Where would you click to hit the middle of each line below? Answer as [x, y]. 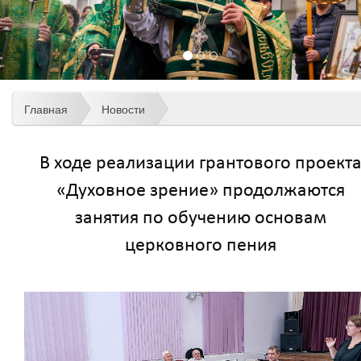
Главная [46, 109]
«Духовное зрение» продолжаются [200, 191]
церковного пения [200, 245]
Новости [123, 109]
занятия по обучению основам [200, 218]
